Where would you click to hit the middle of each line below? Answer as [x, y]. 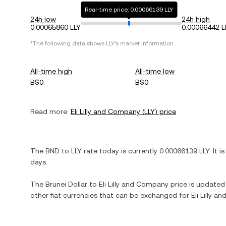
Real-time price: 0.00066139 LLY [129, 10]
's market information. [145, 43]
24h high [196, 19]
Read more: [49, 111]
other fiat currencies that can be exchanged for [111, 195]
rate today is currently [121, 151]
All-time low [155, 71]
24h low [43, 19]
